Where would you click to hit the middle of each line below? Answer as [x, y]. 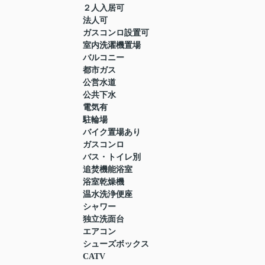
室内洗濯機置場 [112, 46]
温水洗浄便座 [108, 195]
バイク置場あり [112, 132]
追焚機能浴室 [108, 170]
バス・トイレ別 [112, 157]
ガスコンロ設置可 [116, 33]
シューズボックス [116, 244]
